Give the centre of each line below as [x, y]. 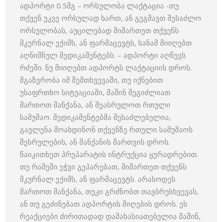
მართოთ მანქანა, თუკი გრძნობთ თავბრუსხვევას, [109, 191]
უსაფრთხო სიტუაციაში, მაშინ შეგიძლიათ [95, 92]
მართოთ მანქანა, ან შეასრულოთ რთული [95, 105]
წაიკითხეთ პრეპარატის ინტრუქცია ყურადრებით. [109, 154]
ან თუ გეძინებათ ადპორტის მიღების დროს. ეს [104, 204]
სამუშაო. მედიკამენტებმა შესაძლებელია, [95, 117]
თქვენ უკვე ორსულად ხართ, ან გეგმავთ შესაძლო [111, 18]
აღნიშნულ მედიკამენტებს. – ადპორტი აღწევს [103, 55]
